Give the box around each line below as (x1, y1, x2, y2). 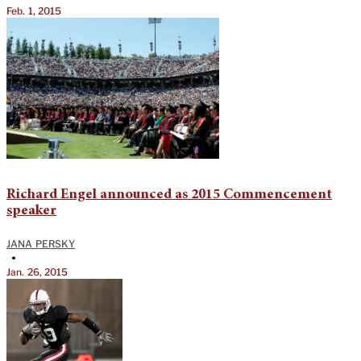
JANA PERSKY (6, 238, 76, 251)
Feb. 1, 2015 (6, 5, 62, 18)
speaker (6, 204, 56, 219)
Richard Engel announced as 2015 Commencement (6, 188, 332, 203)
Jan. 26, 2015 (6, 266, 68, 279)
